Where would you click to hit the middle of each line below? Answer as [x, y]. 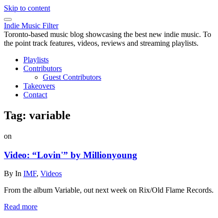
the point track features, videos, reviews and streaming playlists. [101, 43]
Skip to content [27, 8]
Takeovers [39, 86]
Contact [35, 95]
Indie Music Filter [31, 26]
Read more [21, 207]
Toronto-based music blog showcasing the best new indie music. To [108, 34]
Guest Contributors [72, 77]
